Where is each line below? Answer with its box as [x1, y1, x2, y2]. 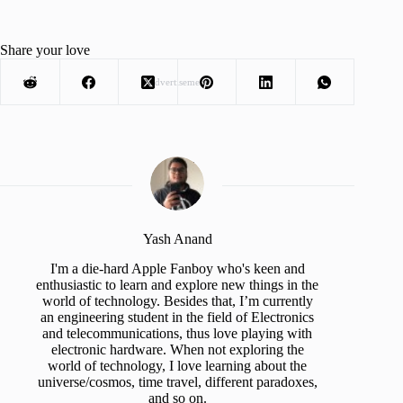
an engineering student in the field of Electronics [40, 309, 315, 325]
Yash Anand [142, 231, 212, 247]
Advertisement [147, 76, 208, 88]
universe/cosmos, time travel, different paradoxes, [37, 373, 318, 390]
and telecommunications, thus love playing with [42, 325, 313, 341]
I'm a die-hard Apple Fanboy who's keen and [49, 260, 305, 276]
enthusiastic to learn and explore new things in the [36, 276, 319, 292]
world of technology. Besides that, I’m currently [41, 292, 313, 309]
